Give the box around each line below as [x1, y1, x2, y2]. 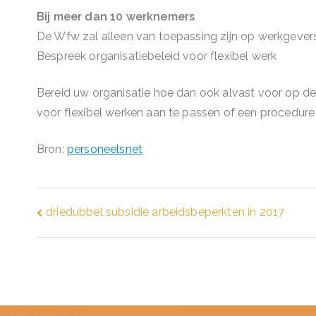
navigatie [36, 233, 132, 260]
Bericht [36, 203, 114, 230]
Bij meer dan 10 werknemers [37, 10, 195, 23]
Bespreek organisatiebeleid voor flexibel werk [37, 49, 277, 63]
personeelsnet [66, 142, 143, 156]
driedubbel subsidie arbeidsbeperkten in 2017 [46, 205, 285, 219]
